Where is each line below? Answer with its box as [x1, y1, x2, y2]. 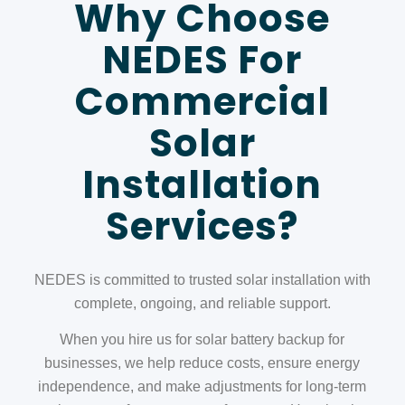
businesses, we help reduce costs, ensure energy [44, 354, 361, 371]
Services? [106, 199, 299, 253]
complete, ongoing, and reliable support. [73, 296, 331, 312]
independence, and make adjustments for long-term [38, 378, 367, 394]
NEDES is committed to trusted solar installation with [33, 272, 371, 288]
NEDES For [102, 33, 303, 87]
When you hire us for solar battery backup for [60, 331, 345, 347]
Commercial [74, 74, 330, 128]
